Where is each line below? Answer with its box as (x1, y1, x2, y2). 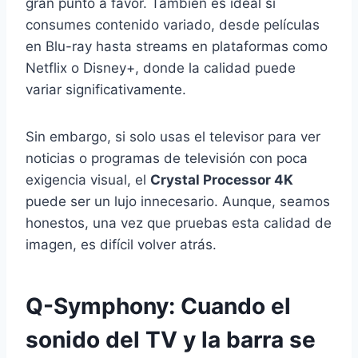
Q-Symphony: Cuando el (26, 292, 291, 320)
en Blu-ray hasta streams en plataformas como (26, 38, 328, 55)
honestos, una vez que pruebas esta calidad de (26, 215, 332, 232)
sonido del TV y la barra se (26, 326, 316, 354)
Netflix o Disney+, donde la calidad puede (26, 60, 296, 77)
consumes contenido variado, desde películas (26, 17, 320, 34)
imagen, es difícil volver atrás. (26, 237, 217, 253)
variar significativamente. (26, 82, 186, 98)
